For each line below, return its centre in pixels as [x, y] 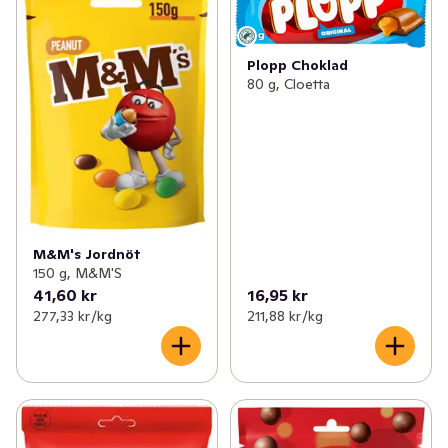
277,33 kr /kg [72, 316]
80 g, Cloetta [288, 84]
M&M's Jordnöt [87, 254]
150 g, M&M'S [77, 273]
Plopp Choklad [297, 65]
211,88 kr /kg [284, 316]
